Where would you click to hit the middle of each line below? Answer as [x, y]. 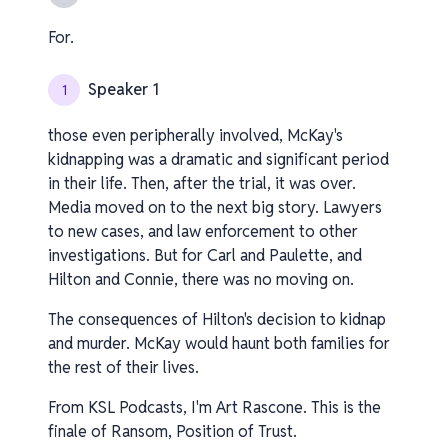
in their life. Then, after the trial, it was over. [202, 183]
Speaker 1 [123, 89]
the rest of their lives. [123, 367]
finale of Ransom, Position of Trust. [172, 431]
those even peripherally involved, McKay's [195, 135]
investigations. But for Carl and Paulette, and [205, 255]
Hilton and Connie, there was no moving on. [201, 279]
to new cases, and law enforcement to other [203, 231]
